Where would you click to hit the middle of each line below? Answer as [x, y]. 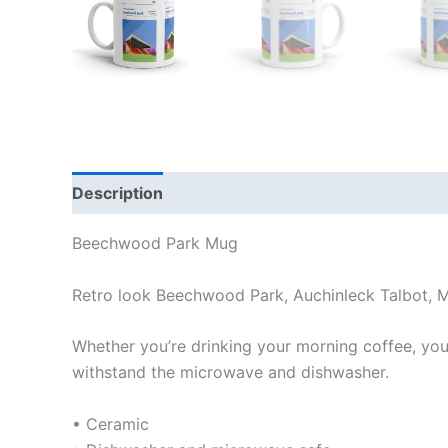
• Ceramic [110, 423]
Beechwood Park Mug [155, 243]
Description [117, 193]
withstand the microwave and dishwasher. [230, 372]
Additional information [271, 193]
